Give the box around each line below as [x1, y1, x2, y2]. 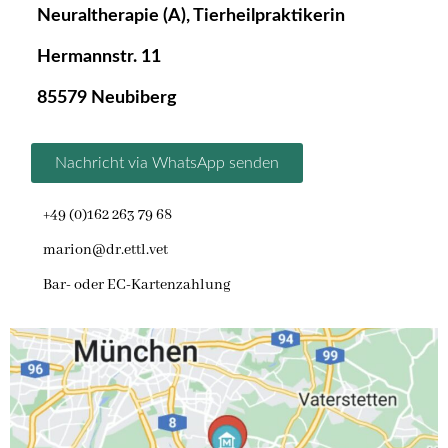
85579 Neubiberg [37, 89, 177, 108]
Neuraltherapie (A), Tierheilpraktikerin [37, 7, 349, 26]
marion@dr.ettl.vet [43, 241, 168, 260]
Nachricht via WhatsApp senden [55, 155, 279, 172]
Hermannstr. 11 [37, 48, 161, 67]
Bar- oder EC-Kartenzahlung [43, 276, 234, 295]
